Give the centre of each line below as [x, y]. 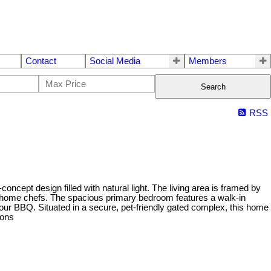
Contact [41, 61]
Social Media [115, 61]
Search [213, 87]
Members [208, 61]
